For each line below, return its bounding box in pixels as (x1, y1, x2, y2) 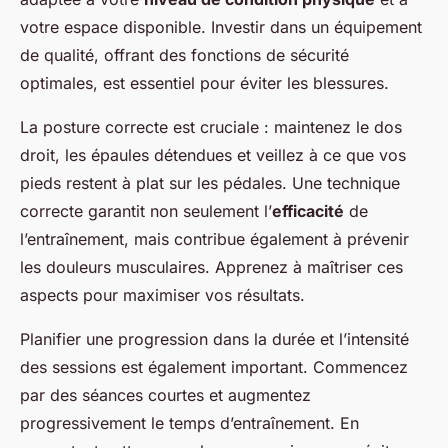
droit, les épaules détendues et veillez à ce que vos (20, 145, 406, 166)
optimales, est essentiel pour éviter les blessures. (20, 73, 389, 94)
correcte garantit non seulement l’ (20, 201, 272, 222)
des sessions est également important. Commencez (20, 357, 408, 378)
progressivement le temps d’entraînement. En (20, 413, 359, 434)
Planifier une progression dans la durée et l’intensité (20, 329, 409, 350)
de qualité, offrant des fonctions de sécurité (20, 45, 349, 66)
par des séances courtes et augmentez (20, 385, 311, 406)
